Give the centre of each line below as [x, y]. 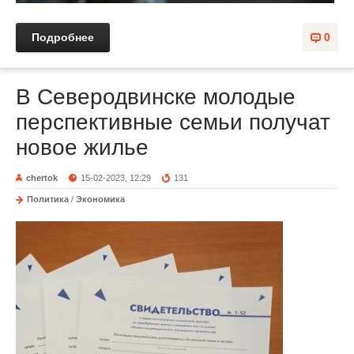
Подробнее [63, 38]
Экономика [100, 200]
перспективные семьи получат [173, 122]
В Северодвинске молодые [156, 97]
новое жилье [82, 148]
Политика [48, 200]
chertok [42, 178]
